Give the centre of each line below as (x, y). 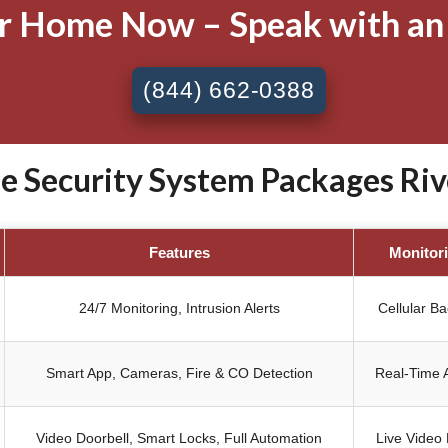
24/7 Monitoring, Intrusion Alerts (179, 307)
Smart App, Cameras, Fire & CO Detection (179, 372)
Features (179, 252)
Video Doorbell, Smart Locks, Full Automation (179, 437)
